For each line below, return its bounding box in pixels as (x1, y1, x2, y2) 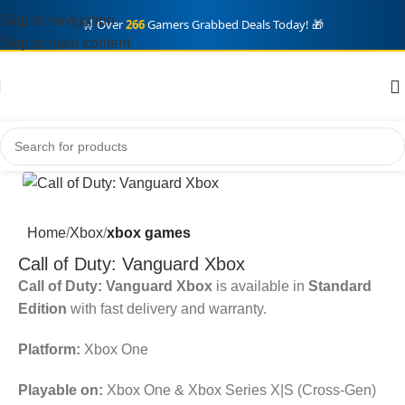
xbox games (107, 225, 191, 241)
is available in (212, 278, 308, 295)
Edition (18, 301, 67, 317)
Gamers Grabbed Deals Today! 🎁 (144, 16, 324, 33)
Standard (308, 278, 372, 295)
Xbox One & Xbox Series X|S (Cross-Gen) (103, 382, 376, 399)
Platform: (18, 342, 80, 358)
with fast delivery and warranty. (67, 301, 267, 317)
